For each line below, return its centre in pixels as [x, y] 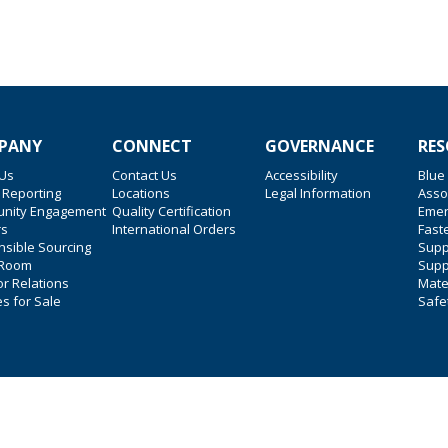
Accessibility [301, 175]
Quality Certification [171, 211]
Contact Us [144, 175]
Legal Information [318, 193]
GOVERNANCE [319, 146]
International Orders [174, 229]
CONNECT [152, 146]
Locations [141, 193]
